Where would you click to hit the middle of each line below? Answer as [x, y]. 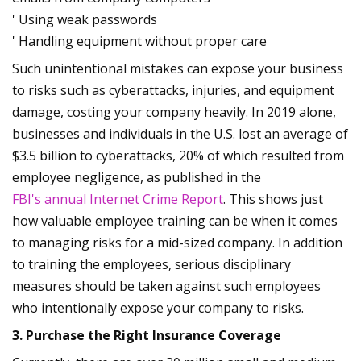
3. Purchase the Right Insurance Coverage [147, 336]
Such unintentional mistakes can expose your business [178, 69]
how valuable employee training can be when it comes [175, 221]
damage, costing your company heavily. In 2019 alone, [174, 112]
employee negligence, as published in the [137, 178]
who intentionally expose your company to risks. [158, 308]
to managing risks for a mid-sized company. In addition [177, 243]
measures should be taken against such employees [166, 286]
